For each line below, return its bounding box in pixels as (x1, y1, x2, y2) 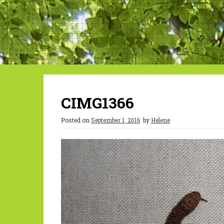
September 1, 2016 (91, 116, 140, 124)
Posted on (61, 116, 91, 124)
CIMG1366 (61, 93, 134, 112)
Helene (151, 116, 170, 124)
